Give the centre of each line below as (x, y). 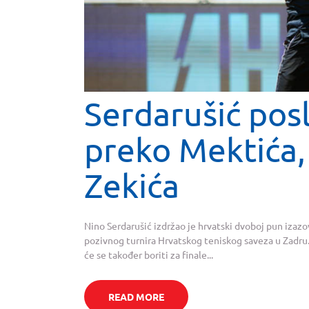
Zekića (132, 185)
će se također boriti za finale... (149, 254)
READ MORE (136, 297)
